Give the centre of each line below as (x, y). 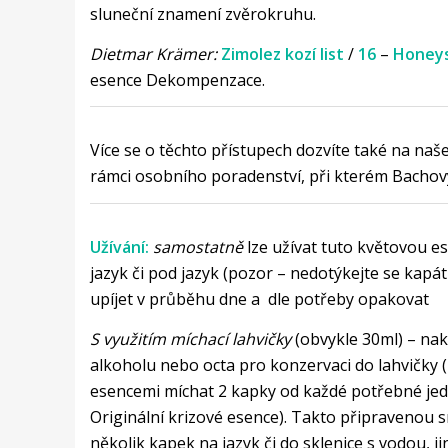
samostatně (197, 246)
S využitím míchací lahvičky (190, 338)
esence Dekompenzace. (177, 79)
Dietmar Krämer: (153, 53)
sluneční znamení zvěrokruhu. (202, 14)
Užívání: (119, 246)
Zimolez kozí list (284, 53)
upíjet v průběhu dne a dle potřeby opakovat (259, 298)
